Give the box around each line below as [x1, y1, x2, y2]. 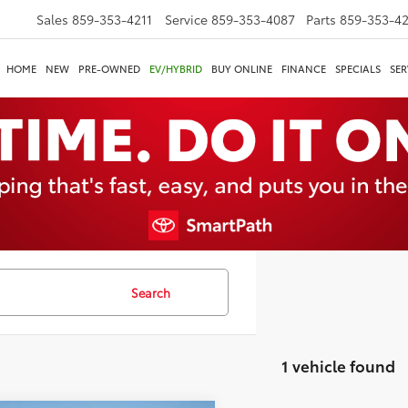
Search [130, 284, 170, 301]
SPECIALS [335, 61, 381, 76]
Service [165, 10, 208, 28]
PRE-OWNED [78, 61, 140, 76]
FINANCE [281, 61, 326, 76]
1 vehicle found [280, 354, 395, 376]
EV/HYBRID [149, 61, 202, 76]
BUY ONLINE [211, 61, 272, 76]
